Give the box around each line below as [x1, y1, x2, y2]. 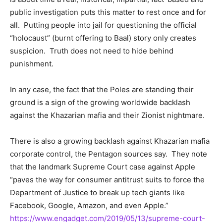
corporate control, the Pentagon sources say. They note [10, 149, 207, 159]
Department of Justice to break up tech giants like [10, 188, 185, 198]
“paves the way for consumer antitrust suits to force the [10, 175, 205, 185]
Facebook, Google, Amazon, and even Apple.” [10, 201, 168, 211]
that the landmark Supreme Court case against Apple [10, 162, 195, 172]
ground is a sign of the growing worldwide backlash [10, 98, 190, 108]
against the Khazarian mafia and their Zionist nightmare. [10, 111, 205, 120]
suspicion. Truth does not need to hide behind [10, 46, 173, 56]
